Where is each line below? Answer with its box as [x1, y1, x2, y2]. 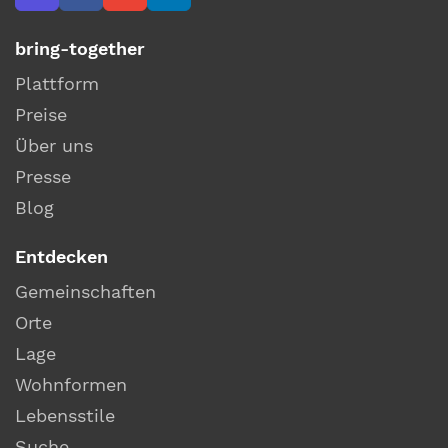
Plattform [15, 73, 99, 95]
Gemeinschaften [15, 280, 156, 302]
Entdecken [15, 245, 108, 267]
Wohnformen [15, 373, 127, 395]
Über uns [15, 135, 93, 157]
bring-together [15, 38, 145, 60]
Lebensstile [15, 404, 115, 426]
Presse [15, 166, 71, 188]
